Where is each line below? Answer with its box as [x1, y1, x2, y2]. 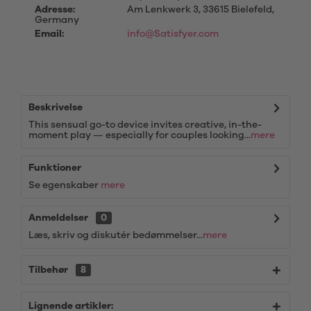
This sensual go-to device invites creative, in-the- [28, 120, 262, 130]
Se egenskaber [28, 180, 101, 190]
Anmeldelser [28, 213, 88, 223]
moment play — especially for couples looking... [28, 131, 251, 140]
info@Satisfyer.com [126, 29, 219, 39]
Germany [35, 15, 79, 25]
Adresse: [35, 5, 75, 15]
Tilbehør [28, 265, 70, 275]
